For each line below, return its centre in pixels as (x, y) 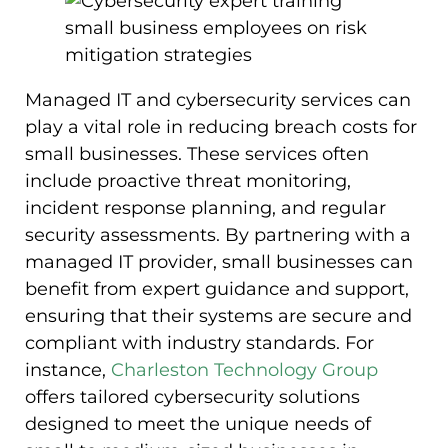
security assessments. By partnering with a (218, 234)
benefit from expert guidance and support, (217, 288)
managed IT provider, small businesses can (219, 261)
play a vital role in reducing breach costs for (221, 126)
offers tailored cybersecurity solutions (192, 396)
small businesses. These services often (197, 153)
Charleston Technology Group (244, 369)
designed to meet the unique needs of (198, 423)
